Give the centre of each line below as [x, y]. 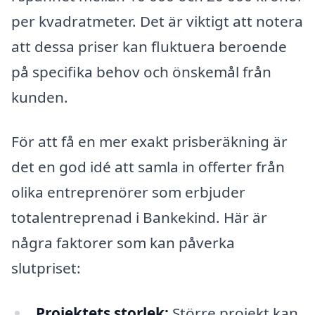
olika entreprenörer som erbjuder [128, 192]
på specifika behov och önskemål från [141, 71]
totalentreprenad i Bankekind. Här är [139, 218]
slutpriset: [46, 268]
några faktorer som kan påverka [123, 243]
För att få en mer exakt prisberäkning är [149, 142]
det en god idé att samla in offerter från [148, 167]
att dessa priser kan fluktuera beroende [149, 46]
